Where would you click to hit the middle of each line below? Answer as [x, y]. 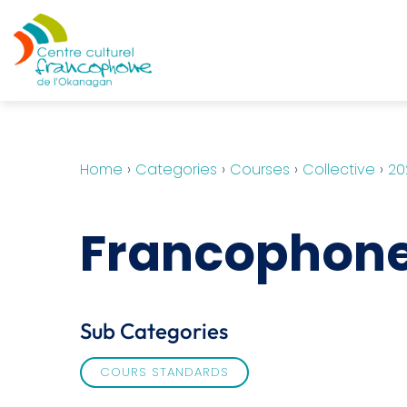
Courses [260, 169]
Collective [339, 169]
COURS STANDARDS [164, 372]
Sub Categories [154, 331]
